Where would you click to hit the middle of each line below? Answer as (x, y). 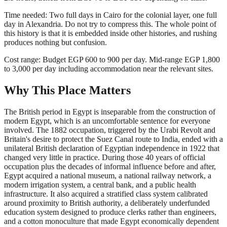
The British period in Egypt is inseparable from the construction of (110, 111)
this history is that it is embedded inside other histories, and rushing (110, 33)
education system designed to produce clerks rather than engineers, (110, 212)
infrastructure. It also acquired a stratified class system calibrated (106, 194)
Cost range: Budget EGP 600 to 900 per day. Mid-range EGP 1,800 (112, 60)
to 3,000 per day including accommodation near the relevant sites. (109, 69)
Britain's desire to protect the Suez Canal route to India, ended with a (113, 139)
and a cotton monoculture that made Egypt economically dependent (111, 221)
